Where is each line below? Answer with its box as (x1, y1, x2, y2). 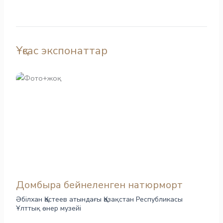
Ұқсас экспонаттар (16, 43, 108, 58)
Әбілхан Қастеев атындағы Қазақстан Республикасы (16, 194, 183, 204)
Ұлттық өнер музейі (16, 203, 82, 213)
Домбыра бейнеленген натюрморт (16, 178, 183, 192)
